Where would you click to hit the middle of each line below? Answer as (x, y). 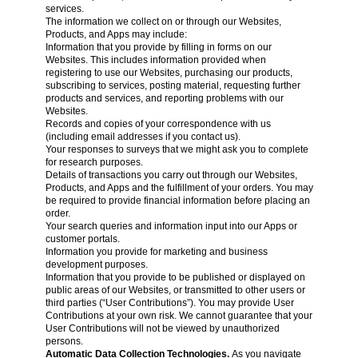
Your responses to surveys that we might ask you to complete (177, 149)
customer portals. (82, 239)
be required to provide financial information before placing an (177, 201)
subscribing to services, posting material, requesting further (173, 86)
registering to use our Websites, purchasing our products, (169, 73)
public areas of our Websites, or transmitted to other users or (175, 290)
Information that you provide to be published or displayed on (175, 277)
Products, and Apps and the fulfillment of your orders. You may (179, 188)
